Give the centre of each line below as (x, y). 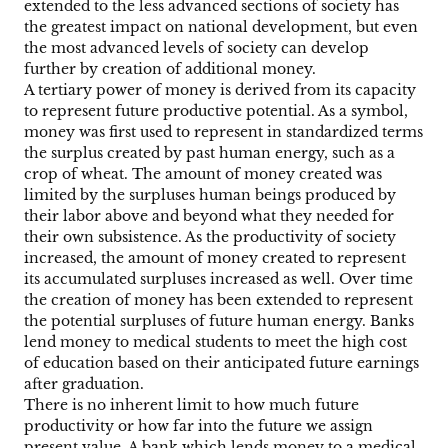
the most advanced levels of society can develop (196, 48)
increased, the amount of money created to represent (215, 258)
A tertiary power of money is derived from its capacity (220, 90)
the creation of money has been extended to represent (218, 300)
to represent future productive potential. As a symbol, (216, 111)
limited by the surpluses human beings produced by (210, 195)
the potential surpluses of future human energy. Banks (219, 321)
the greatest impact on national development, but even (221, 27)
